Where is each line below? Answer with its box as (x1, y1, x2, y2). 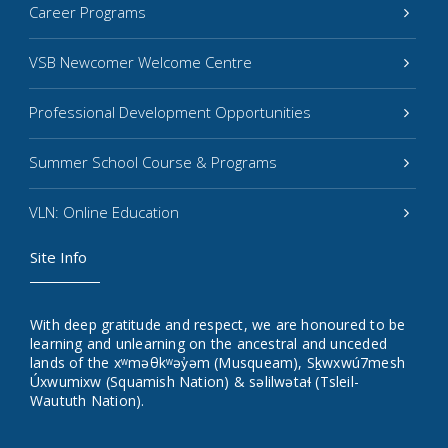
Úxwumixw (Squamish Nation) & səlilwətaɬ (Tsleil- (30, 372, 360, 391)
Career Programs (29, 2, 146, 22)
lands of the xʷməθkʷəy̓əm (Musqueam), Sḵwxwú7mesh (30, 353, 406, 372)
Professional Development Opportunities (29, 102, 311, 122)
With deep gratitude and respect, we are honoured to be (30, 315, 406, 334)
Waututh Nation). (30, 391, 145, 410)
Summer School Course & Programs (29, 152, 277, 172)
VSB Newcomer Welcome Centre (29, 52, 252, 72)
